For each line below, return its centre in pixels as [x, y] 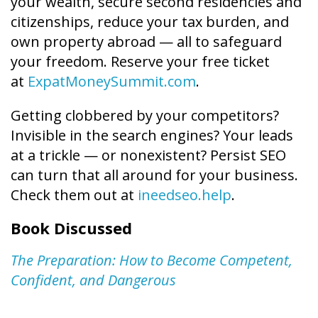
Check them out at [74, 194]
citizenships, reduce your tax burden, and [150, 21]
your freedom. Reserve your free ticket [140, 61]
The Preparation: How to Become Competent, [152, 260]
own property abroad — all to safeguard [146, 41]
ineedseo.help [185, 194]
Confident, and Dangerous [93, 280]
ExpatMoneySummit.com [112, 81]
